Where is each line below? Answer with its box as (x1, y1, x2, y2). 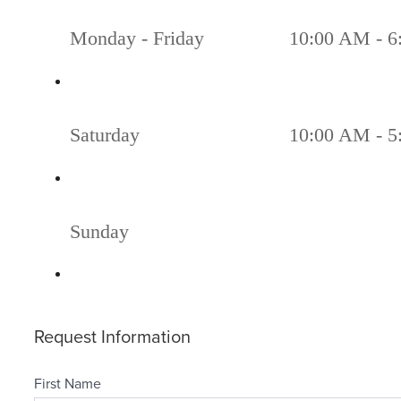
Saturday (70, 124, 140, 147)
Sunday (70, 219, 129, 243)
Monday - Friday (70, 27, 204, 50)
